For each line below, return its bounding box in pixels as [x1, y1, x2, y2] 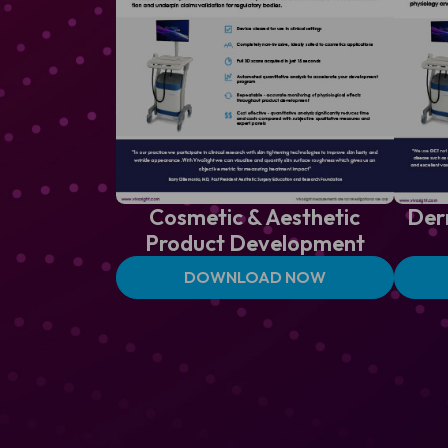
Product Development [144, 228, 365, 257]
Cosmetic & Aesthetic [149, 202, 361, 231]
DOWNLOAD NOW [183, 266, 326, 287]
